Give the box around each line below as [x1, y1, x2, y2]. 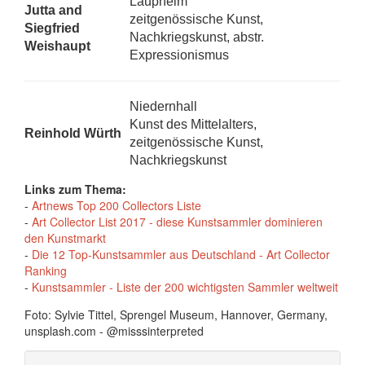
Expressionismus [130, 48, 229, 62]
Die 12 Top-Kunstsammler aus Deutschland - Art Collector [32, 246, 330, 262]
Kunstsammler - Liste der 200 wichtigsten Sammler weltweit [32, 279, 338, 295]
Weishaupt [24, 39, 90, 53]
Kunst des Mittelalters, [130, 117, 257, 131]
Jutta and [24, 3, 82, 17]
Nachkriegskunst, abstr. [130, 30, 264, 44]
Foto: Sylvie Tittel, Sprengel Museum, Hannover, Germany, [24, 306, 328, 323]
